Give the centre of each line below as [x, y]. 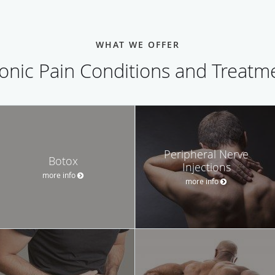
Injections [206, 167]
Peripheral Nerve [206, 154]
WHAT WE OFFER [137, 44]
